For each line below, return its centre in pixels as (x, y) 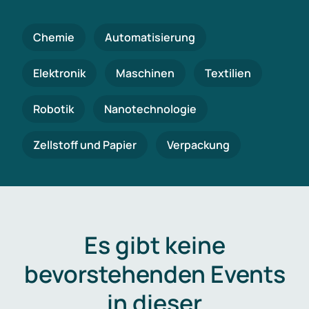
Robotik (53, 109)
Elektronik (59, 73)
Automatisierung (150, 37)
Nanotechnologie (150, 109)
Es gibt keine (154, 245)
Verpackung (198, 145)
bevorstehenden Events (154, 274)
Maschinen (145, 73)
